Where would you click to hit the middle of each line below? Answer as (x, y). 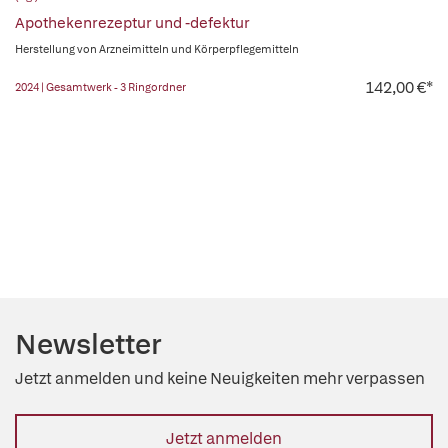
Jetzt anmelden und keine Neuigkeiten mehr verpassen (220, 378)
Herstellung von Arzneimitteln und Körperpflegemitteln (157, 49)
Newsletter (88, 344)
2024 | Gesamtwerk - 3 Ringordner (100, 87)
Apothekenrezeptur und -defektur (132, 23)
